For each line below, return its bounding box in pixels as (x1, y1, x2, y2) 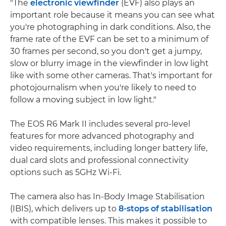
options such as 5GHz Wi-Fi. (10, 167, 121, 178)
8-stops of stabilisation (119, 204, 212, 214)
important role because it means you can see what (10, 10, 215, 20)
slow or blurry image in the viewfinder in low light (10, 59, 209, 69)
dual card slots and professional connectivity (10, 155, 189, 165)
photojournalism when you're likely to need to (10, 83, 196, 93)
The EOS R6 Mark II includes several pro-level (10, 119, 190, 129)
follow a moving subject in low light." (10, 95, 156, 105)
